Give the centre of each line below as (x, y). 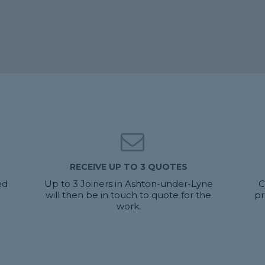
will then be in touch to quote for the (129, 195)
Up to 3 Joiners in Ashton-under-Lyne (128, 184)
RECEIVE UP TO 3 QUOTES (128, 167)
